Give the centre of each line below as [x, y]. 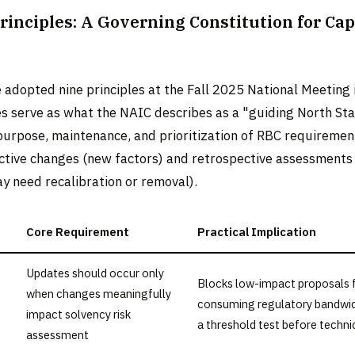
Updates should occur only [95, 273]
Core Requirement [78, 232]
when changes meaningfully [99, 294]
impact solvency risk [78, 315]
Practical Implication [257, 232]
